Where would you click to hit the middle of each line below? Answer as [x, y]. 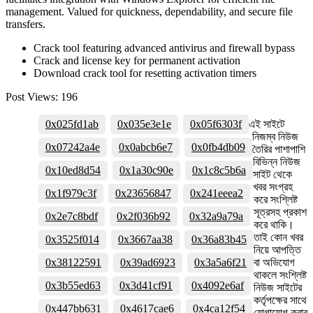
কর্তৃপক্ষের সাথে [280, 300]
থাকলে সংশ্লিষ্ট [280, 275]
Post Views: [32, 96]
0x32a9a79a [216, 216]
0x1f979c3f [71, 193]
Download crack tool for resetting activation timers [145, 73]
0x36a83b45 [219, 239]
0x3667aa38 [145, 239]
